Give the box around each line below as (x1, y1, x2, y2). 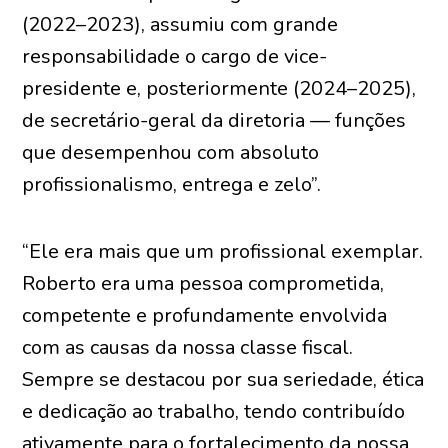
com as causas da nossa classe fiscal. (22, 334, 354, 361)
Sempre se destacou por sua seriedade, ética (22, 366, 425, 393)
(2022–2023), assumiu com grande (22, 11, 339, 38)
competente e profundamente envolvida (22, 302, 388, 329)
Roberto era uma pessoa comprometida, (22, 270, 385, 297)
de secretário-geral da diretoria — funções (22, 107, 407, 134)
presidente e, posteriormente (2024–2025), (22, 75, 417, 102)
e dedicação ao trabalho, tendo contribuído (22, 398, 406, 425)
